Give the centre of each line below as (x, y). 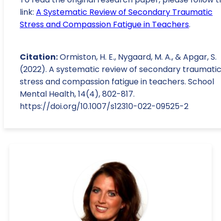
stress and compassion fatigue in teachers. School (117, 82)
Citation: (39, 57)
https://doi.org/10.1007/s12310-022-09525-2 (104, 107)
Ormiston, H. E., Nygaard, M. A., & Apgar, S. (137, 57)
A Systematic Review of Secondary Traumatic (124, 12)
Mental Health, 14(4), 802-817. (77, 94)
